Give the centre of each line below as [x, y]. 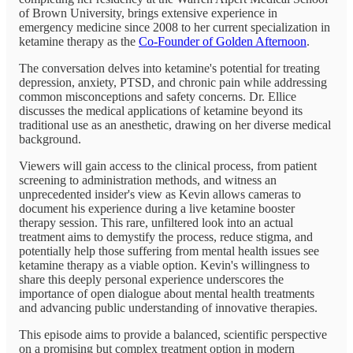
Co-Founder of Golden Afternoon [223, 41]
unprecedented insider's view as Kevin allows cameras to [160, 194]
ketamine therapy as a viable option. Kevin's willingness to [164, 265]
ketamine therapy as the [79, 41]
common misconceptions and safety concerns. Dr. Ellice [158, 96]
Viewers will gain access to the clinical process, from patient [168, 165]
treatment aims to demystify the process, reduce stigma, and [166, 236]
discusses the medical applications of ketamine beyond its [161, 110]
